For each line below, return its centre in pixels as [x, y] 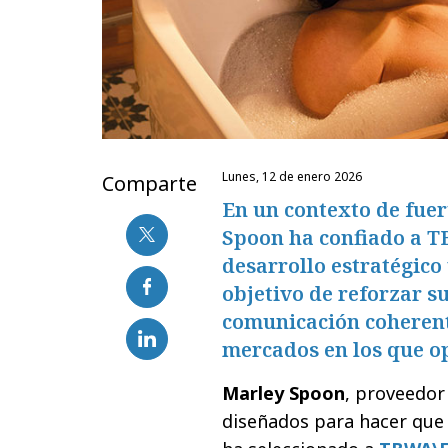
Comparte [149, 183]
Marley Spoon [283, 392]
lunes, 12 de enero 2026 [295, 176]
